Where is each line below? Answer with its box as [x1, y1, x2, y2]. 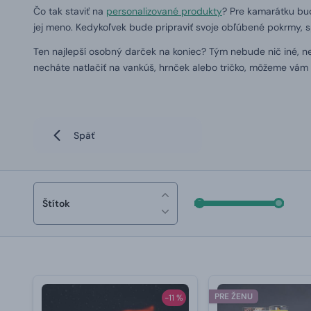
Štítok [42, 197, 70, 210]
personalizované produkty [106, 5, 222, 17]
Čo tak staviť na [33, 5, 106, 17]
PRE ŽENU [214, 291, 253, 302]
